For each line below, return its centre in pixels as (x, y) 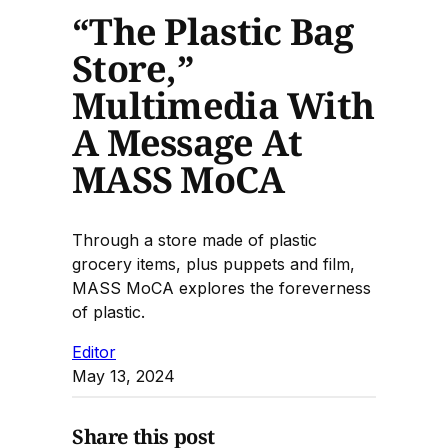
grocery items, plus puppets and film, (213, 263)
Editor (94, 351)
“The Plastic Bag (213, 31)
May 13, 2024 (123, 375)
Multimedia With (223, 105)
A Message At (187, 142)
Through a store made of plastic (194, 239)
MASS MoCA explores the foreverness (221, 287)
